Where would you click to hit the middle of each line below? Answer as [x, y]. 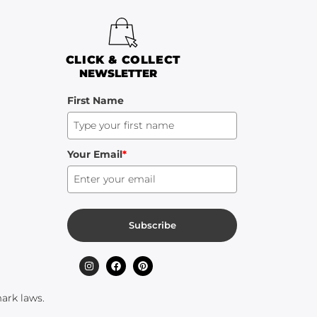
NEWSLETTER [118, 74]
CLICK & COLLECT [123, 60]
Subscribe [152, 225]
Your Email [95, 155]
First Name [96, 101]
